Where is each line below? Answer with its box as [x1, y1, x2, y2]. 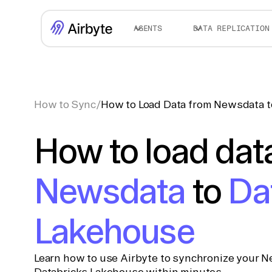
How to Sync [34, 98, 97, 110]
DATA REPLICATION [193, 24, 270, 33]
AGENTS [133, 24, 162, 33]
